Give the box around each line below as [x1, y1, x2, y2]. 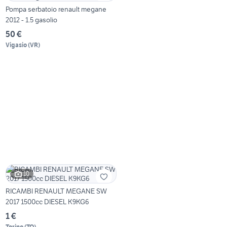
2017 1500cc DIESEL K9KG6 [6, 197, 90, 206]
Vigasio [6, 41, 27, 49]
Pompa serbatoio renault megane [6, 4, 107, 14]
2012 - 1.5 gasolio [6, 15, 58, 24]
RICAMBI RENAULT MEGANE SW [6, 186, 107, 196]
